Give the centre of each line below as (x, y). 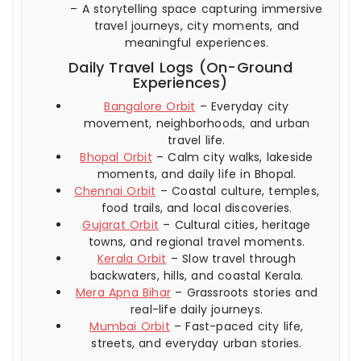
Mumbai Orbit (130, 326)
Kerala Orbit (132, 258)
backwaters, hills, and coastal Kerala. (197, 275)
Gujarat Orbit (120, 224)
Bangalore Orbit (150, 106)
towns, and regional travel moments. (197, 241)
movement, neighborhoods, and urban (197, 123)
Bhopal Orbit (116, 157)
